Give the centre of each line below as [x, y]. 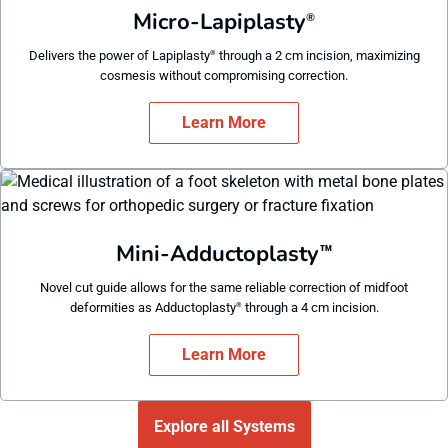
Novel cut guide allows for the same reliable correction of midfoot [224, 287]
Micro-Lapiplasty [219, 22]
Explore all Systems [224, 426]
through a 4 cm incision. [310, 307]
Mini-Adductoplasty [217, 254]
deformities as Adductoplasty [152, 307]
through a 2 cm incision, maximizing [317, 55]
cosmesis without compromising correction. [224, 75]
